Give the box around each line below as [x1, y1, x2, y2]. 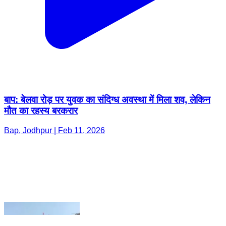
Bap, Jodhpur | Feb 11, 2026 [4, 68, 105, 77]
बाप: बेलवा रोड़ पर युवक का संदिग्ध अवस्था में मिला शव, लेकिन [4, 36, 210, 47]
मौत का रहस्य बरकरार [4, 47, 78, 58]
